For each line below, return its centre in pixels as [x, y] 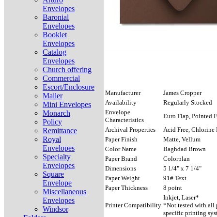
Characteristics [124, 120]
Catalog [54, 52]
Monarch [56, 113]
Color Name [121, 149]
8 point [173, 188]
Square [53, 174]
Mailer [53, 96]
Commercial [61, 78]
